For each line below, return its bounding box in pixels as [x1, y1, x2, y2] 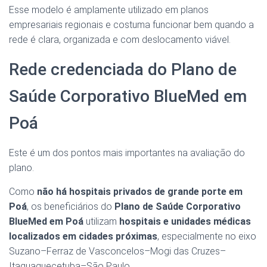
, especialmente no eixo [157, 231, 256, 243]
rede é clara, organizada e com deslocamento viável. [9, 34, 231, 46]
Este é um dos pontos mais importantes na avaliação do [9, 147, 245, 159]
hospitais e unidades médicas [119, 216, 251, 228]
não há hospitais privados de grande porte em [37, 186, 243, 198]
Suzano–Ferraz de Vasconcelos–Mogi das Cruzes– [9, 246, 226, 257]
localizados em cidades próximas [9, 231, 157, 243]
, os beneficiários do [27, 201, 114, 213]
